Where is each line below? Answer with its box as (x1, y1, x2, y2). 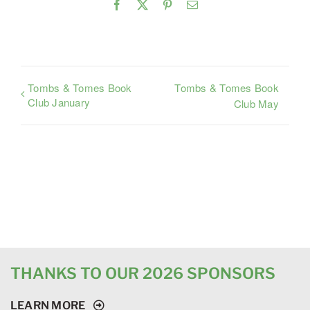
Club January (28, 94, 91, 109)
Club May (233, 95, 279, 111)
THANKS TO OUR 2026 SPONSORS (10, 263, 275, 282)
